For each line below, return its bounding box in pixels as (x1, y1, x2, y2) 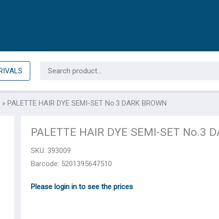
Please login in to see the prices (31, 182, 133, 192)
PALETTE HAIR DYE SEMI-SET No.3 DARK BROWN (7, 99, 167, 108)
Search (40, 61, 62, 70)
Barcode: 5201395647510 (31, 159, 112, 169)
